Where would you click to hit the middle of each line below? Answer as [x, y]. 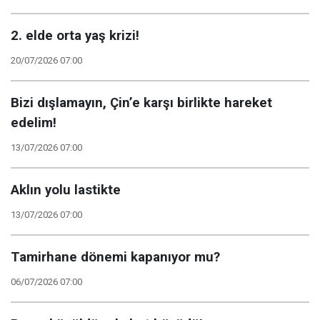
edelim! [34, 122]
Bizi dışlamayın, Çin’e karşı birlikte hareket [141, 102]
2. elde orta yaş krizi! [75, 35]
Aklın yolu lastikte [66, 190]
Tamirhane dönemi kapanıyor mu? [115, 257]
